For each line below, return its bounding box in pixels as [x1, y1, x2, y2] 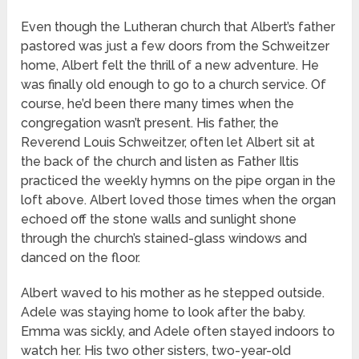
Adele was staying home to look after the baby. [21, 305, 306, 321]
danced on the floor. [21, 250, 141, 266]
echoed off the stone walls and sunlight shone [21, 212, 297, 228]
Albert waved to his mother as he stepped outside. [21, 285, 325, 301]
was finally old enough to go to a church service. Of [21, 77, 327, 93]
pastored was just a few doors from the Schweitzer [21, 38, 330, 54]
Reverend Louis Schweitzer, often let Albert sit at [21, 135, 316, 151]
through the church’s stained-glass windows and [21, 231, 308, 247]
